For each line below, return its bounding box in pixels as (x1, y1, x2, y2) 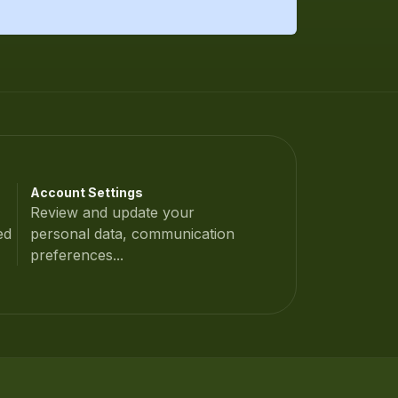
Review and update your (29, 203, 195, 222)
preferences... (29, 246, 123, 265)
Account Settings (29, 185, 143, 201)
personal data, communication (29, 225, 235, 243)
